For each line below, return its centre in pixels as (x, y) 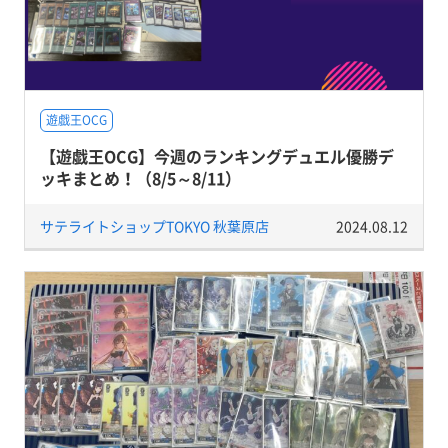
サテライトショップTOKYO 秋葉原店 (154, 225)
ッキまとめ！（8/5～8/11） (140, 177)
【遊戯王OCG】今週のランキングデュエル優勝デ (216, 155)
